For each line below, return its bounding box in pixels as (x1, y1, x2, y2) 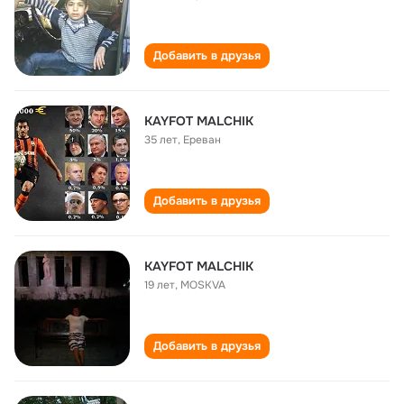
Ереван (183, 133, 221, 147)
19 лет (144, 278, 175, 292)
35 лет (144, 133, 178, 147)
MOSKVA (180, 278, 225, 292)
